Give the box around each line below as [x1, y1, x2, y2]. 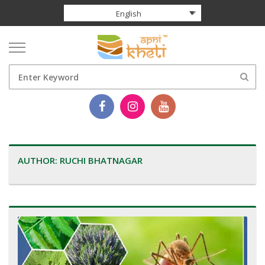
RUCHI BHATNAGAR [60, 154, 143, 166]
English [115, 8, 141, 19]
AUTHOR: [18, 154, 60, 166]
